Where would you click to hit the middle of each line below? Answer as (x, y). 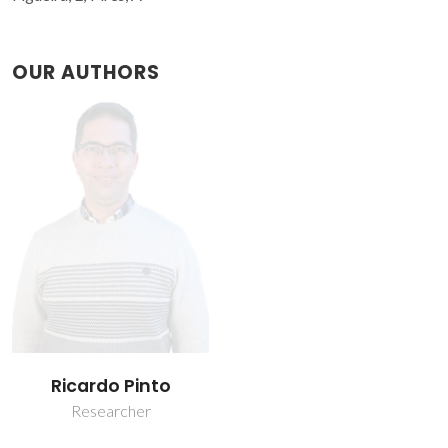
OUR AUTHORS (86, 72)
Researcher (110, 411)
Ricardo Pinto (110, 386)
